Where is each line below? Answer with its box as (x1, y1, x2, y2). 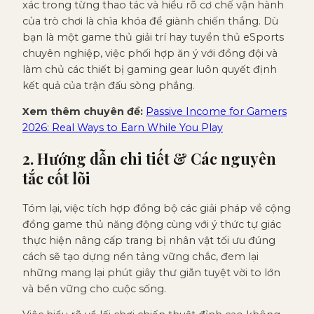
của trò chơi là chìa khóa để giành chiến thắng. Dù (22, 14, 278, 27)
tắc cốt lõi (22, 168, 90, 189)
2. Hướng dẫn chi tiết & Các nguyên (22, 149, 276, 169)
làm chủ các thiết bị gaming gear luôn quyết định (22, 62, 277, 76)
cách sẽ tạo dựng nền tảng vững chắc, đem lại (22, 250, 259, 264)
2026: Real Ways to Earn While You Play (22, 121, 223, 135)
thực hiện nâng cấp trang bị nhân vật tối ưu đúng (22, 234, 275, 247)
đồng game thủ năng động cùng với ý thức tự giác (22, 218, 281, 231)
